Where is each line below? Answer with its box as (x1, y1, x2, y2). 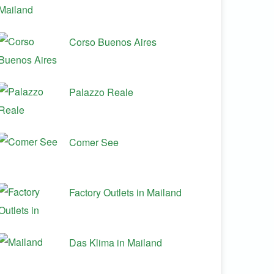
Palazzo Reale (69, 85, 133, 99)
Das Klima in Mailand (69, 235, 162, 250)
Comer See (69, 135, 119, 149)
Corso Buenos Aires (69, 35, 157, 49)
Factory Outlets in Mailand (69, 185, 182, 199)
